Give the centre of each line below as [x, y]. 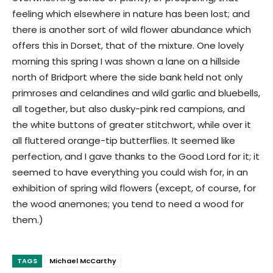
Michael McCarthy [83, 261]
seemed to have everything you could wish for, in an [130, 172]
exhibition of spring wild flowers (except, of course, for [134, 188]
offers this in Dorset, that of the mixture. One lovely [128, 45]
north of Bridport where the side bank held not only [127, 77]
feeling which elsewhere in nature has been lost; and [131, 14]
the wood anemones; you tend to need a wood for [128, 204]
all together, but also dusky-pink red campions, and [129, 109]
